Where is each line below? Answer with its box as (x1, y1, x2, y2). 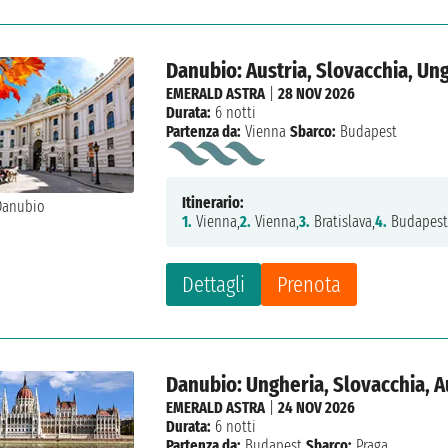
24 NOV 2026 (278, 398, 356, 418)
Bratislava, (310, 212, 376, 232)
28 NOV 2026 (278, 84, 356, 104)
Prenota (277, 271, 342, 299)
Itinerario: (182, 193, 245, 213)
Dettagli (182, 271, 246, 299)
